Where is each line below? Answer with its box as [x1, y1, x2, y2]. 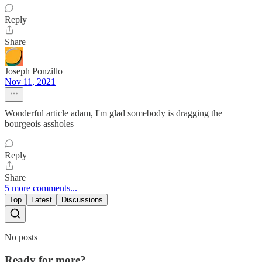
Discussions [61, 195, 103, 205]
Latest [31, 195, 52, 205]
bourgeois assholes [5, 119, 74, 129]
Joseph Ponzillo [5, 66, 63, 77]
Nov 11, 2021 [5, 77, 56, 87]
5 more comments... [5, 183, 77, 194]
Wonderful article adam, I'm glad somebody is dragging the [5, 108, 222, 119]
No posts [5, 232, 37, 243]
